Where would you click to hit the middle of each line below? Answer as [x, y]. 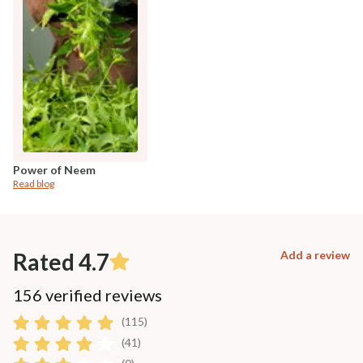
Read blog [34, 183]
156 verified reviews [88, 295]
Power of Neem [54, 169]
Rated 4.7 [61, 261]
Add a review [315, 254]
